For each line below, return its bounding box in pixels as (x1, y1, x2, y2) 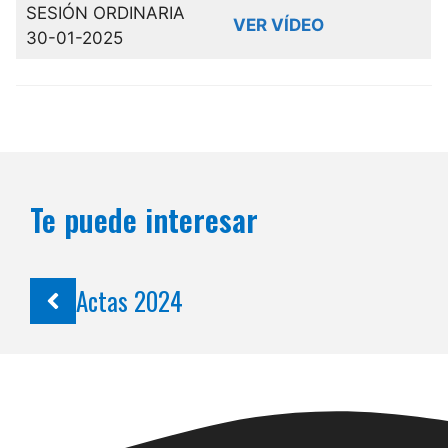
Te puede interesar (30, 197, 258, 243)
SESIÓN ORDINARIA (25, 2, 185, 23)
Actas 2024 (75, 281, 183, 319)
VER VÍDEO (232, 14, 324, 35)
